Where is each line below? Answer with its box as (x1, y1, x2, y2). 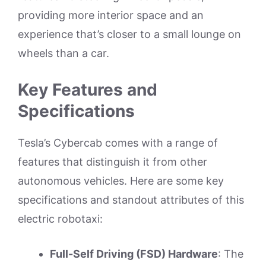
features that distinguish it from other (18, 155, 207, 168)
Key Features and (18, 79, 157, 100)
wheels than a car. (18, 46, 109, 59)
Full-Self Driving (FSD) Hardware (50, 247, 218, 260)
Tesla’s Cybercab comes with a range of (18, 136, 218, 149)
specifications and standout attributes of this (18, 193, 244, 206)
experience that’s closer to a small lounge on (18, 27, 241, 40)
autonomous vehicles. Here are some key (18, 174, 224, 187)
